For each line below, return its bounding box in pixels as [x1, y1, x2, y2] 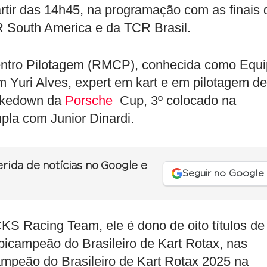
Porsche [65, 93, 113, 108]
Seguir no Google [182, 168, 264, 178]
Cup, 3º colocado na [113, 93, 236, 108]
